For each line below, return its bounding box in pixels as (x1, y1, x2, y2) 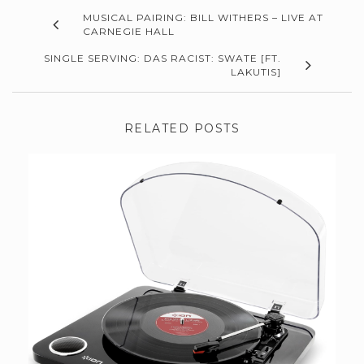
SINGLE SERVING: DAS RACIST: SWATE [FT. (44, 52, 281, 65)
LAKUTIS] (231, 66, 281, 79)
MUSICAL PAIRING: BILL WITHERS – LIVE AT (83, 11, 323, 24)
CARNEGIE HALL (83, 25, 175, 38)
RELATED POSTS (123, 121, 240, 136)
